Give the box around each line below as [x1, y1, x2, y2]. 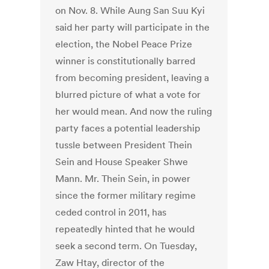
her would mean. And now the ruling [55, 105, 213, 118]
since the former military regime [55, 189, 196, 202]
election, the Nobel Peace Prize [55, 38, 193, 50]
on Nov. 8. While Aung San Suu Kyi [55, 4, 205, 17]
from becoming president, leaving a [55, 71, 210, 84]
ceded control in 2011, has [55, 206, 167, 219]
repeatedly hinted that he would [55, 223, 195, 235]
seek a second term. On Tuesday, [55, 240, 198, 252]
